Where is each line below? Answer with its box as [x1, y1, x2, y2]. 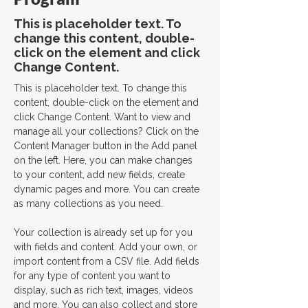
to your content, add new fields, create [14, 169, 188, 180]
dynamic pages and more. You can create [14, 184, 202, 195]
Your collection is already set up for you [14, 227, 195, 238]
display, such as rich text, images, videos [14, 285, 196, 296]
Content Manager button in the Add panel [14, 140, 200, 151]
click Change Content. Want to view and [14, 111, 193, 122]
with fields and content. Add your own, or [14, 241, 200, 252]
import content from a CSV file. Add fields [14, 256, 202, 267]
